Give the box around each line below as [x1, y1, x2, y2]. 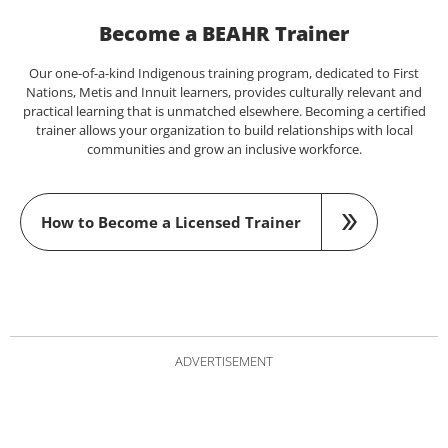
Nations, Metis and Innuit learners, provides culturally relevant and [26, 82, 422, 101]
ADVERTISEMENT [175, 352, 273, 371]
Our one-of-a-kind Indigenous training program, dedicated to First [29, 63, 419, 82]
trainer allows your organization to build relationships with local [35, 120, 413, 139]
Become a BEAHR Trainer [99, 19, 349, 47]
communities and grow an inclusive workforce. [86, 139, 362, 158]
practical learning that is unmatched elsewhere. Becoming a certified [22, 101, 426, 120]
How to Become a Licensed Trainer [41, 212, 301, 234]
